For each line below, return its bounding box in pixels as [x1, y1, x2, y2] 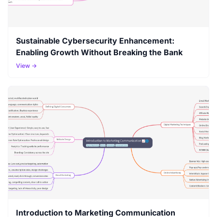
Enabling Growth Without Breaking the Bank [16, 47, 183, 58]
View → [16, 62, 37, 70]
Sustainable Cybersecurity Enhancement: [16, 36, 174, 46]
